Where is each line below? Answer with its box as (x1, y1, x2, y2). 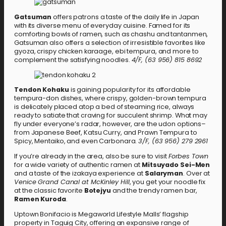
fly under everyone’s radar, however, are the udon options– (14, 120, 206, 129)
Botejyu (84, 186, 112, 195)
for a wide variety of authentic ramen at (14, 160, 142, 169)
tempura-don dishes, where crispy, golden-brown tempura (14, 94, 206, 103)
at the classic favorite (14, 186, 84, 195)
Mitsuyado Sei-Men (141, 160, 210, 169)
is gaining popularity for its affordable (69, 85, 191, 94)
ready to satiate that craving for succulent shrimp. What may (14, 111, 207, 120)
